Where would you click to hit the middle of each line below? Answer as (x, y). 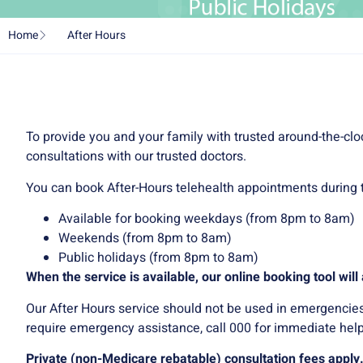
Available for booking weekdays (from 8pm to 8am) (207, 219)
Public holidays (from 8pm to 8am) (158, 258)
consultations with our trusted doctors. (136, 157)
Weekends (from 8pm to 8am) (145, 239)
